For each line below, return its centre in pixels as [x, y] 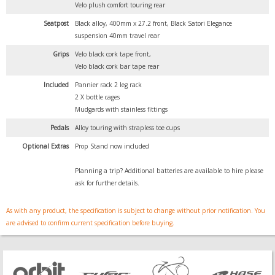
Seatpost [56, 24]
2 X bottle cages [97, 97]
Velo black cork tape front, [113, 54]
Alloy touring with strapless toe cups [127, 128]
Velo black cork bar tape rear [117, 67]
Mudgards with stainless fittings [121, 110]
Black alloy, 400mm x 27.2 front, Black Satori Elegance [153, 24]
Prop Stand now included [112, 146]
